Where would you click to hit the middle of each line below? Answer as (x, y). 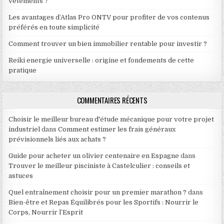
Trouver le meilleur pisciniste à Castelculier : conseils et (99, 166)
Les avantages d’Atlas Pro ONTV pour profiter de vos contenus (109, 17)
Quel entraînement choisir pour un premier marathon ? (98, 192)
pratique (23, 70)
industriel (24, 129)
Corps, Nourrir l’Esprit (46, 212)
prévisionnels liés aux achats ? (57, 139)
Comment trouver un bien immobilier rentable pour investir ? (108, 44)
